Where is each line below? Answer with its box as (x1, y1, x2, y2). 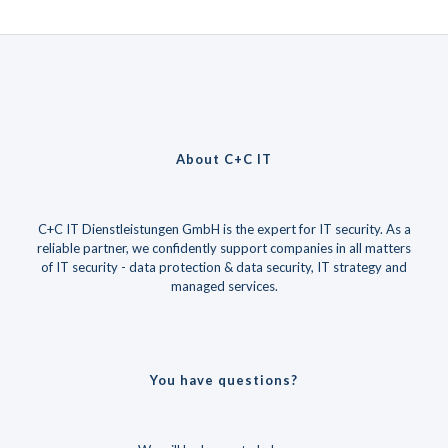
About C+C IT (176, 150, 272, 167)
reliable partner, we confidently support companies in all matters (37, 239, 411, 256)
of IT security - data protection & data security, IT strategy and (41, 258, 407, 275)
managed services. (170, 277, 278, 294)
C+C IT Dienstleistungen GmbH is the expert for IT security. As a (37, 220, 411, 237)
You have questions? (150, 371, 298, 388)
